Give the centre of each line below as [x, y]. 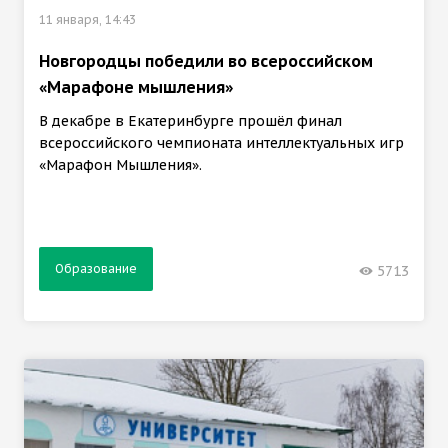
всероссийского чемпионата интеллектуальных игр [221, 143]
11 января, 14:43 [87, 20]
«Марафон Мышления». [120, 165]
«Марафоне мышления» [136, 87]
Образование [96, 268]
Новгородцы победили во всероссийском [206, 61]
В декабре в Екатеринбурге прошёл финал [190, 121]
